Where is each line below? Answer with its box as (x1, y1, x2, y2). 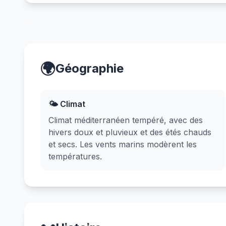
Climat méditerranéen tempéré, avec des (48, 115, 203, 125)
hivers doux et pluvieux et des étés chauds (48, 127, 211, 137)
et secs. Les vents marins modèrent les (48, 139, 197, 149)
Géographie (55, 61, 124, 76)
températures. (48, 151, 102, 161)
